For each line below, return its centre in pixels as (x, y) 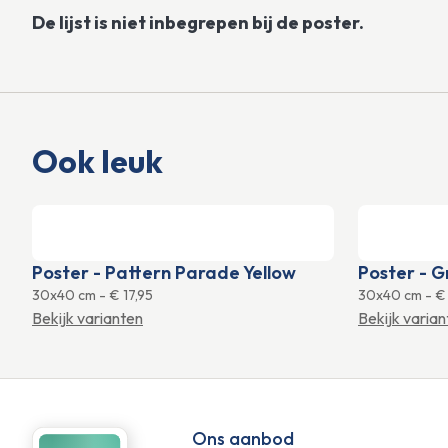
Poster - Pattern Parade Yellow (164, 272)
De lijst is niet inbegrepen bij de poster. (198, 22)
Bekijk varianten (87, 317)
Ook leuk (97, 160)
